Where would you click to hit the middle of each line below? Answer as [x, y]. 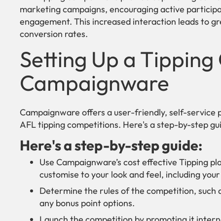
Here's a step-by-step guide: [111, 145]
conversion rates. [54, 34]
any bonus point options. [87, 203]
